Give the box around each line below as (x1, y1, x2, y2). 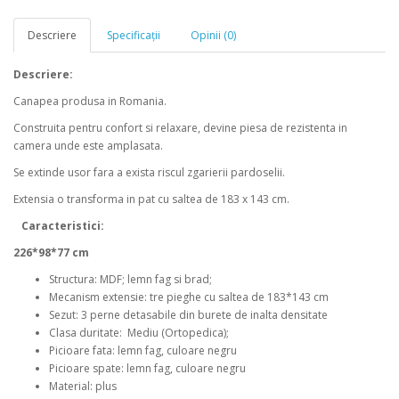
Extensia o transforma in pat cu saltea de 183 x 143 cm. (13, 191, 289, 207)
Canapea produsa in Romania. (13, 94, 167, 109)
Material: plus (49, 379, 117, 394)
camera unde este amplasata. (13, 138, 163, 153)
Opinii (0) (191, 28, 236, 43)
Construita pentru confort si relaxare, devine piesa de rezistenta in (13, 120, 347, 135)
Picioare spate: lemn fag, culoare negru (49, 361, 246, 376)
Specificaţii (107, 28, 160, 43)
